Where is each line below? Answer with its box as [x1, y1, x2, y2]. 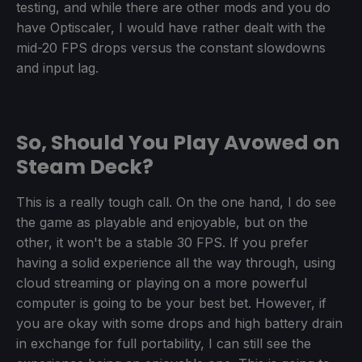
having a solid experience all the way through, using [16, 254, 335, 271]
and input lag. [16, 59, 99, 76]
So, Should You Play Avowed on [16, 128, 339, 157]
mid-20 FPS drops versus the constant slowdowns [16, 39, 326, 56]
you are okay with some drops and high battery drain [16, 314, 343, 331]
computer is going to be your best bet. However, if [16, 294, 326, 311]
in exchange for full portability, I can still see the [16, 335, 311, 351]
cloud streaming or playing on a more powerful [16, 274, 307, 291]
